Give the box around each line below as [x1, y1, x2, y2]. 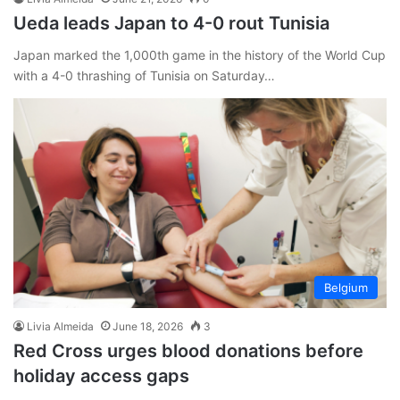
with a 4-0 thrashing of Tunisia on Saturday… [13, 67, 275, 83]
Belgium [324, 280, 368, 296]
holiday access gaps [13, 365, 189, 387]
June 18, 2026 [112, 320, 183, 334]
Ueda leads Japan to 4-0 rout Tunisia [13, 12, 329, 34]
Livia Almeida [27, 320, 94, 334]
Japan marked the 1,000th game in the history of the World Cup [13, 46, 386, 62]
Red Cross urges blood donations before [13, 340, 363, 362]
